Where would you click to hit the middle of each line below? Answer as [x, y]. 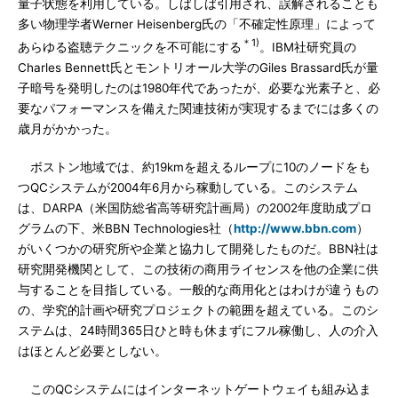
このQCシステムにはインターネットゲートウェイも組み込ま [195, 389]
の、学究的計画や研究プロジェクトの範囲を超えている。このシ [198, 310]
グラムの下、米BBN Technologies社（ [126, 228]
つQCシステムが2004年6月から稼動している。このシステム [188, 187]
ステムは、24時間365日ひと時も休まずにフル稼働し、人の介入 [198, 330]
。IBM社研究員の [308, 47]
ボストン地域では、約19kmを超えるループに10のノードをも [194, 167]
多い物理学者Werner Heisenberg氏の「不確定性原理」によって [197, 24]
